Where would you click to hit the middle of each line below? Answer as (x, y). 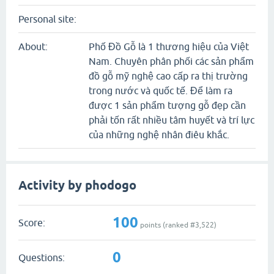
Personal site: (47, 19)
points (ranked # (167, 225)
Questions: (42, 257)
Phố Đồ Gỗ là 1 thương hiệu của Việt (169, 46)
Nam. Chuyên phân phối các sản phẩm (171, 61)
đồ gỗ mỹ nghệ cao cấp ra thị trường (168, 76)
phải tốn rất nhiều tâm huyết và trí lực (172, 120)
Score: (32, 222)
